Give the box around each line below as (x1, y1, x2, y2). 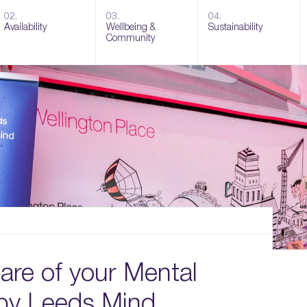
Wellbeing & (106, 21, 156, 32)
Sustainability (208, 21, 262, 32)
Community (106, 32, 155, 43)
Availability (4, 21, 47, 32)
